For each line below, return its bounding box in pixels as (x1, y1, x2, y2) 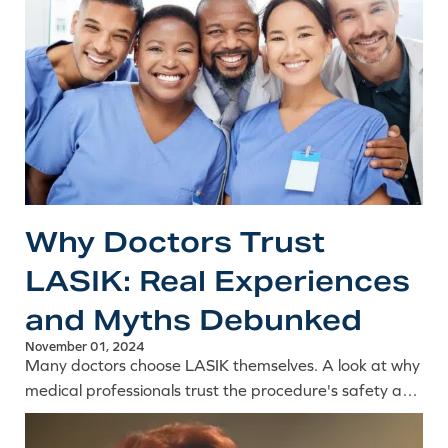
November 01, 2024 (25, 339, 144, 355)
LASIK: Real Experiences (25, 263, 410, 300)
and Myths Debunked (25, 302, 362, 339)
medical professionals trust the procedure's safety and (25, 381, 421, 400)
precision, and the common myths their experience (25, 406, 390, 425)
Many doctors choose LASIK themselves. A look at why (25, 356, 420, 375)
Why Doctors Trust (25, 224, 325, 261)
